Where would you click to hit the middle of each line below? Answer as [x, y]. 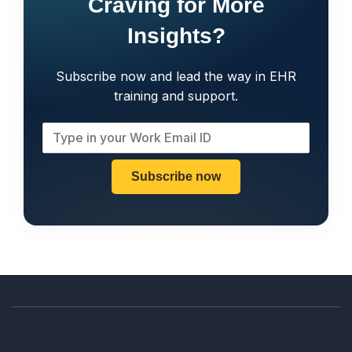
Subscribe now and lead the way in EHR [176, 76]
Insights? [176, 35]
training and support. [176, 95]
